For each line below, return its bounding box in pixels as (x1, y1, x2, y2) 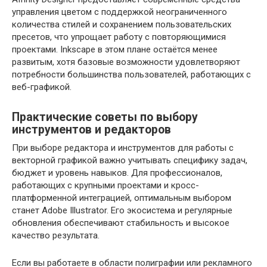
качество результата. (12, 230, 100, 241)
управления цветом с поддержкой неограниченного (12, 7, 227, 17)
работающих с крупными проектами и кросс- (12, 180, 199, 191)
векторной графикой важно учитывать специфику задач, (12, 155, 247, 166)
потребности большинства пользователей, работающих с (12, 69, 251, 80)
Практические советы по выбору (12, 110, 198, 125)
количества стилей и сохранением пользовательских (12, 19, 231, 30)
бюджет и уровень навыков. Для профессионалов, (12, 167, 222, 178)
